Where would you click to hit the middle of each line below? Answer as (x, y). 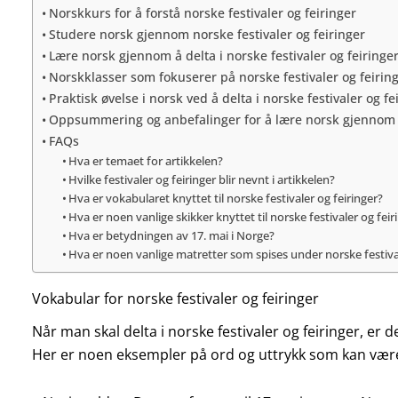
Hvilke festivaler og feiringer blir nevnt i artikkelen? (202, 179)
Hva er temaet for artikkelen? (146, 160)
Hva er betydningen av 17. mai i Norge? (172, 235)
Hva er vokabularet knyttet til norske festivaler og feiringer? (226, 198)
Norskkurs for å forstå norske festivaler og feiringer (202, 12)
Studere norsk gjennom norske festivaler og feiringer (207, 34)
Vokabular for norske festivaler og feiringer (175, 298)
